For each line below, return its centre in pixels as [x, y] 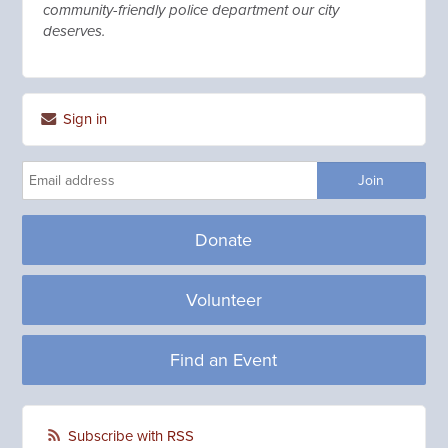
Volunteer [223, 300]
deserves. [74, 31]
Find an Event [224, 360]
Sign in [83, 119]
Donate [224, 240]
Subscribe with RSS [131, 436]
